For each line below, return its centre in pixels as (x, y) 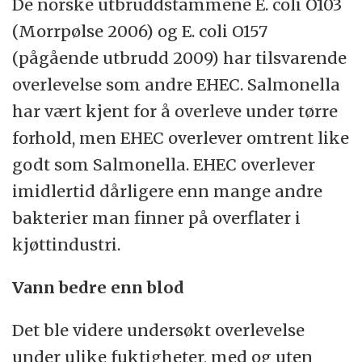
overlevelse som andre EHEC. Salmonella (177, 84)
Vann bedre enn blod (99, 287)
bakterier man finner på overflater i (157, 217)
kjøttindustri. (67, 244)
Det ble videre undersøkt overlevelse (159, 330)
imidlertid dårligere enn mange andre (168, 191)
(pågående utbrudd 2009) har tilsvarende (180, 57)
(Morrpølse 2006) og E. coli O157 (140, 31)
